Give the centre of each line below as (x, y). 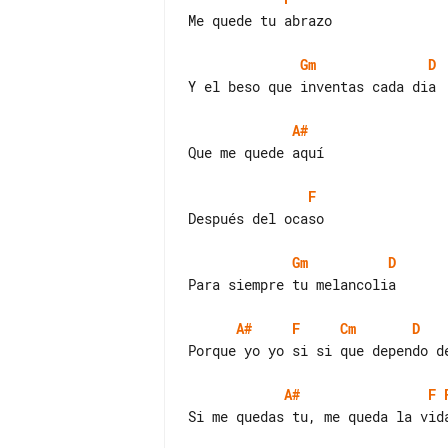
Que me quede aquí (256, 152)
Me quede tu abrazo (260, 20)
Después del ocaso (256, 218)
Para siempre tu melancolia (292, 284)
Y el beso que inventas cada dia (312, 86)
